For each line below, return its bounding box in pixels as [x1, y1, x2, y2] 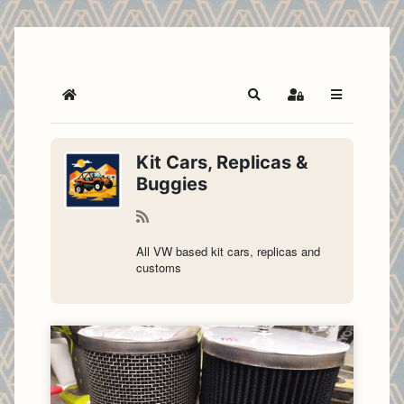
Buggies [136, 173, 207, 195]
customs [136, 259, 181, 276]
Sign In [294, 94, 335, 110]
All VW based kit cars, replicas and [136, 243, 320, 260]
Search [252, 94, 295, 110]
